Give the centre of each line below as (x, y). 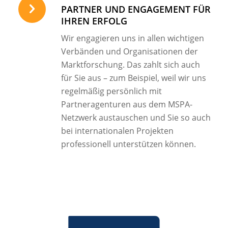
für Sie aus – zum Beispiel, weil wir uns (133, 78)
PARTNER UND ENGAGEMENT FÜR (136, 9)
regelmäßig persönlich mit (111, 91)
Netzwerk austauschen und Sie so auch (136, 118)
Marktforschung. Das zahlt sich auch (130, 65)
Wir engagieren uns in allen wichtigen (132, 38)
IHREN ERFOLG (94, 21)
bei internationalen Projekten (117, 131)
